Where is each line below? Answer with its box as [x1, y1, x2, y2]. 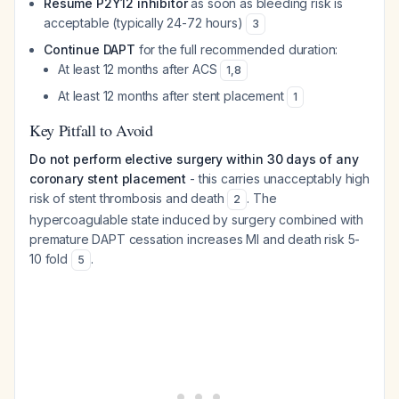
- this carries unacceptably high [186, 171, 370, 186]
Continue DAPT [44, 42, 135, 57]
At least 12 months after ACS [58, 61, 221, 77]
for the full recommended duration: [134, 42, 338, 57]
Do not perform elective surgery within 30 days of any [29, 151, 359, 167]
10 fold [29, 251, 71, 266]
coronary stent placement [29, 171, 187, 186]
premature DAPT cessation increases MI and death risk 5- [29, 232, 361, 247]
